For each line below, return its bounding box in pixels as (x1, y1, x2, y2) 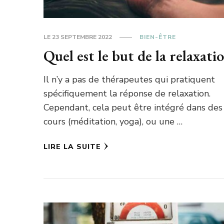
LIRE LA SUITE (43, 142, 101, 152)
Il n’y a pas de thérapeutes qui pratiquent (43, 73, 215, 86)
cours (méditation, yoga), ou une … (43, 115, 183, 128)
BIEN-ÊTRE (139, 33, 176, 41)
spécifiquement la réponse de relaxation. (43, 87, 211, 100)
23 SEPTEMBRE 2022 (52, 33, 112, 41)
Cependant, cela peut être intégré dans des (43, 101, 223, 114)
